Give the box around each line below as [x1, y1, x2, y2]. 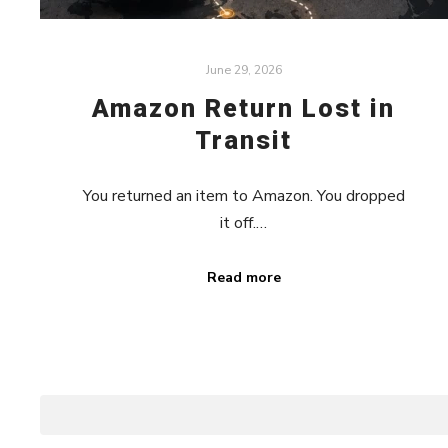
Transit [195, 125, 293, 155]
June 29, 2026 [205, 61, 282, 79]
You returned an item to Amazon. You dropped [82, 185, 405, 208]
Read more [206, 268, 281, 288]
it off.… [220, 212, 268, 235]
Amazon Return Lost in [92, 93, 396, 123]
